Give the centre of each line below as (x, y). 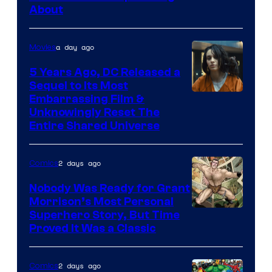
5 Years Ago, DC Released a (105, 73)
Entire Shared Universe (94, 126)
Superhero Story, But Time (104, 215)
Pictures (212, 173)
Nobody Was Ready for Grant (110, 189)
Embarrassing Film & (87, 99)
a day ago (75, 47)
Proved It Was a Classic (93, 229)
